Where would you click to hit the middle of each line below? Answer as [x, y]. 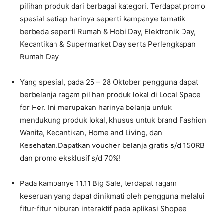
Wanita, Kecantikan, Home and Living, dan [91, 133]
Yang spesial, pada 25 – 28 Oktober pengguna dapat [109, 82]
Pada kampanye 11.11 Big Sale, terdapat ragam [98, 183]
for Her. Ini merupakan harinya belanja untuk [96, 107]
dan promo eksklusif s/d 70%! [70, 158]
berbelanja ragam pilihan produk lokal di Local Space [110, 95]
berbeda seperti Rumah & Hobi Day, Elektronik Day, [108, 31]
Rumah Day [39, 57]
